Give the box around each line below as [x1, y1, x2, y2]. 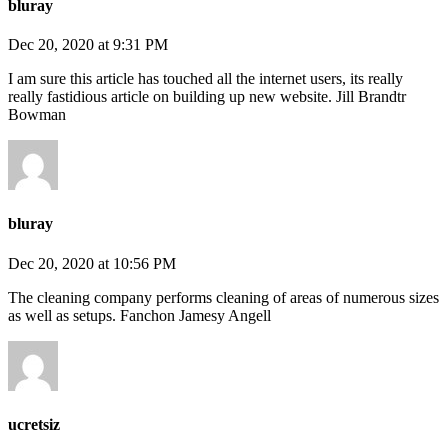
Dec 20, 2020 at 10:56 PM [8, 254, 176, 272]
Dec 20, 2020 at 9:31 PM [8, 36, 168, 54]
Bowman [8, 106, 66, 124]
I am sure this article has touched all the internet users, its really [8, 70, 403, 88]
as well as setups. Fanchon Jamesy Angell [8, 306, 271, 324]
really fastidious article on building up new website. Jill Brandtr [8, 88, 406, 106]
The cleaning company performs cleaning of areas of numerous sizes [8, 288, 439, 306]
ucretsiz [8, 415, 60, 433]
